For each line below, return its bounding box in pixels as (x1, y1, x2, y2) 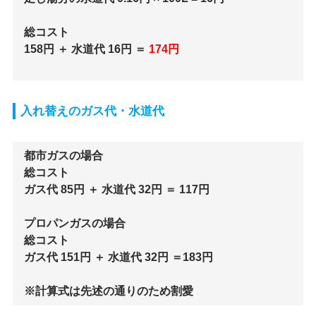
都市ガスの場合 (23, 150, 103, 162)
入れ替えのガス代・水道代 (20, 104, 164, 119)
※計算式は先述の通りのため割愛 (23, 285, 193, 298)
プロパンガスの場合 (23, 217, 126, 230)
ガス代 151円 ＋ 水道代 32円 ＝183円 (23, 251, 213, 264)
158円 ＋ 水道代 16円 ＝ (23, 43, 149, 56)
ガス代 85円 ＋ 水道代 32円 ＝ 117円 (23, 183, 209, 196)
